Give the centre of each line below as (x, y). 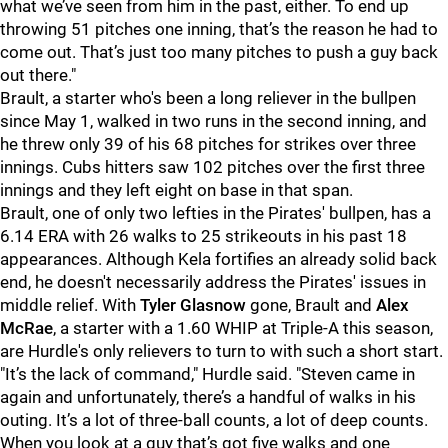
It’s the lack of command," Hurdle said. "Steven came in (210, 374)
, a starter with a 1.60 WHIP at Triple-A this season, (243, 328)
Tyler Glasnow (193, 305)
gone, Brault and (311, 305)
